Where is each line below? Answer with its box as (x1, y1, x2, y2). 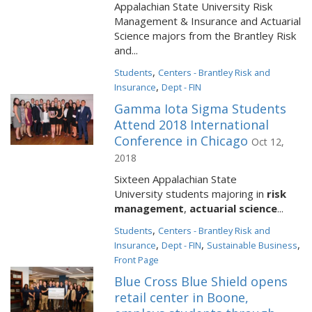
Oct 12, (251, 135, 285, 148)
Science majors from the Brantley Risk (114, 29, 297, 42)
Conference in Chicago (114, 132, 249, 149)
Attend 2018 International (114, 116, 270, 133)
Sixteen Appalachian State (114, 172, 237, 186)
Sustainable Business (207, 239, 298, 251)
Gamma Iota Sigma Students (114, 100, 287, 117)
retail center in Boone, (114, 289, 249, 306)
